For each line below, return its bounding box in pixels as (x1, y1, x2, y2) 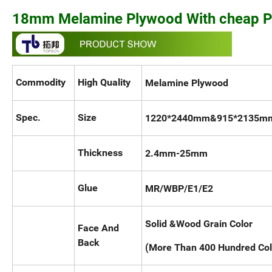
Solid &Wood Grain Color (145, 218, 253, 230)
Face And (78, 222, 119, 234)
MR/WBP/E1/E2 (145, 183, 213, 195)
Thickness (78, 147, 123, 159)
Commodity (16, 76, 66, 89)
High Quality (78, 76, 131, 89)
